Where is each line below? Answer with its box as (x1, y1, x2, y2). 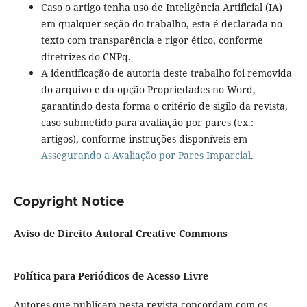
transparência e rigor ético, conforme (88, 34, 263, 47)
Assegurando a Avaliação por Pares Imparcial (40, 149, 251, 162)
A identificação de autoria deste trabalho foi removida (40, 66, 292, 80)
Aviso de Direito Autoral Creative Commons (13, 227, 228, 241)
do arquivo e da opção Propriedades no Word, (40, 83, 256, 97)
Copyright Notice (13, 194, 124, 210)
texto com (40, 34, 89, 47)
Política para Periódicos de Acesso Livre (13, 269, 208, 283)
